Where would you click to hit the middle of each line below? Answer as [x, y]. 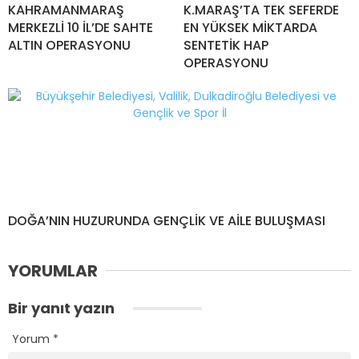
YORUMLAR [53, 270]
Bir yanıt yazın [63, 308]
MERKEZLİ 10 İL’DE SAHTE [81, 27]
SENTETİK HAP [226, 45]
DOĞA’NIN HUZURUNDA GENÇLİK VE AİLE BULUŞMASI [167, 220]
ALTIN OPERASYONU [69, 45]
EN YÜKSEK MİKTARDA [250, 27]
